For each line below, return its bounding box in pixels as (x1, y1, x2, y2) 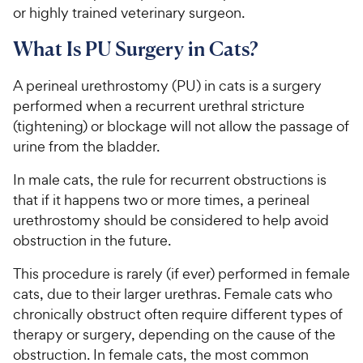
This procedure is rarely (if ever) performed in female (13, 264, 350, 283)
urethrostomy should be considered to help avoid (13, 211, 329, 229)
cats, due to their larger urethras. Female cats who (13, 284, 332, 303)
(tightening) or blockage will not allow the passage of (13, 117, 349, 135)
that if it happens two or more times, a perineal (13, 190, 310, 209)
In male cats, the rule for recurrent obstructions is (13, 170, 327, 189)
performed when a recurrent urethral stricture (13, 96, 305, 115)
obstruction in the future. (13, 231, 174, 250)
